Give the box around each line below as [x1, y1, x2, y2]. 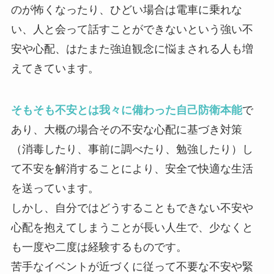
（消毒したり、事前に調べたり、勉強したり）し [10, 143, 253, 156]
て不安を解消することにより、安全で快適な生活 [10, 163, 253, 176]
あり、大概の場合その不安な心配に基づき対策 [10, 124, 242, 136]
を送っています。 [10, 182, 99, 195]
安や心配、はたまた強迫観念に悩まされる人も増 [10, 43, 253, 56]
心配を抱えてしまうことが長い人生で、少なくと [10, 221, 253, 234]
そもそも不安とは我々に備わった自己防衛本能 [10, 104, 242, 117]
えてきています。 [10, 62, 99, 75]
